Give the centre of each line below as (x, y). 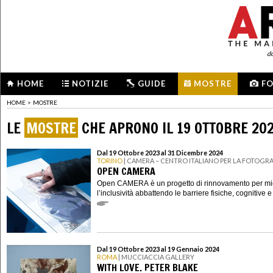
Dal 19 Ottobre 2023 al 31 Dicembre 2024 (160, 153)
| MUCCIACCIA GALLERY (156, 257)
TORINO (110, 161)
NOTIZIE (90, 83)
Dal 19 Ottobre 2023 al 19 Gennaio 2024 (158, 249)
